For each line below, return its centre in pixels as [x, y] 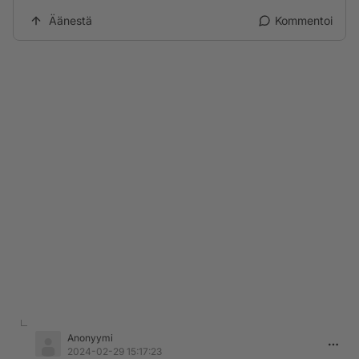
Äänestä [71, 20]
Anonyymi [90, 338]
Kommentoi [304, 20]
